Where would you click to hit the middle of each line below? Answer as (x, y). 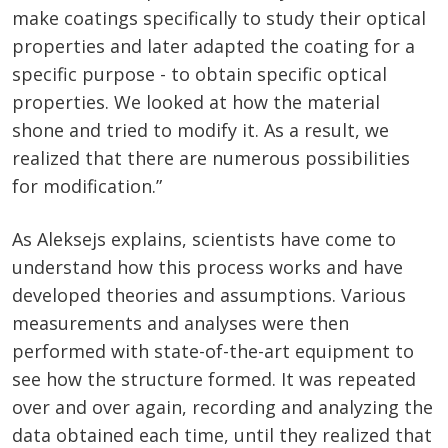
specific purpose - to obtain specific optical (199, 74)
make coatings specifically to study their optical (219, 18)
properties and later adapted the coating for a (213, 46)
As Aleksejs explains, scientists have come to (204, 239)
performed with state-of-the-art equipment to (213, 351)
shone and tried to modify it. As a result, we (200, 130)
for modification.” (87, 186)
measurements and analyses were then (180, 323)
